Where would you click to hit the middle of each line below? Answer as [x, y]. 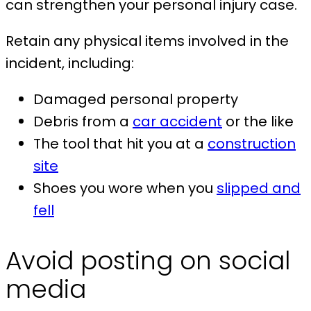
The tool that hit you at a [120, 144]
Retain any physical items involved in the [147, 41]
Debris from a [83, 122]
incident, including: [70, 64]
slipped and [259, 188]
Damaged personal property [136, 100]
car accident [177, 122]
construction [252, 144]
